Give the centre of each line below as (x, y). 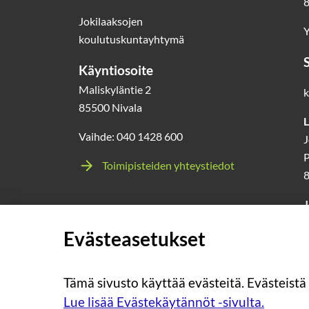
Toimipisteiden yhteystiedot (168, 165)
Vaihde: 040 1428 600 (131, 136)
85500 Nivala (110, 107)
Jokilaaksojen (111, 21)
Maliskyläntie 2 (115, 89)
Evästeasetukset (134, 239)
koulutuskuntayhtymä (131, 39)
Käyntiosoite (116, 70)
